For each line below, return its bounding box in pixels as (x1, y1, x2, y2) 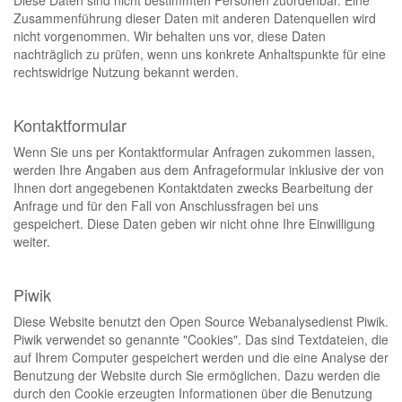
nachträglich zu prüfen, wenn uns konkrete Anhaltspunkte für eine (13, 45, 386, 63)
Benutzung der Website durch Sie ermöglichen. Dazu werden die (13, 366, 380, 384)
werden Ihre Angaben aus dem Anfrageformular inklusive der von (13, 161, 384, 179)
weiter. (13, 232, 50, 250)
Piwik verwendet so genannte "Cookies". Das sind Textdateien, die (13, 330, 389, 348)
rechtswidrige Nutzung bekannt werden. (13, 63, 239, 81)
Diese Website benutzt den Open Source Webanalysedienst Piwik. (13, 312, 389, 330)
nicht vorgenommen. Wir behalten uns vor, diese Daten (13, 27, 326, 45)
